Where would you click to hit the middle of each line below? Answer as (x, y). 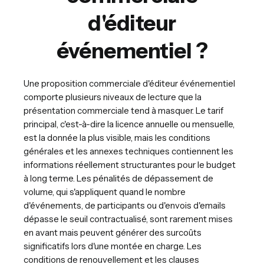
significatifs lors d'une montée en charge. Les (113, 246)
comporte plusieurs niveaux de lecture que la (113, 97)
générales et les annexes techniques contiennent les (128, 151)
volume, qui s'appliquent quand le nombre (105, 192)
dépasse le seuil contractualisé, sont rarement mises (128, 219)
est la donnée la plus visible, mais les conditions (117, 137)
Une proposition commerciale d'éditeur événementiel (129, 83)
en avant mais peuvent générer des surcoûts (113, 232)
